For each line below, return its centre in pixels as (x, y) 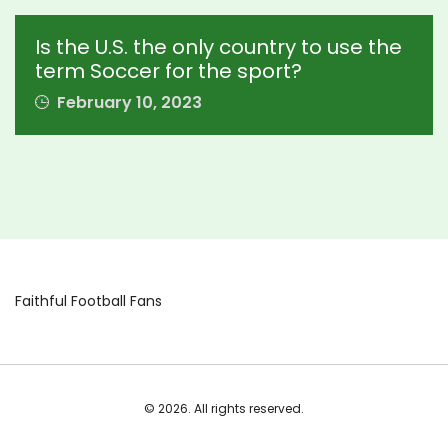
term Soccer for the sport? (168, 71)
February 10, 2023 (127, 102)
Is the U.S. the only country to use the (218, 47)
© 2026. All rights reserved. (224, 408)
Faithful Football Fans (88, 301)
